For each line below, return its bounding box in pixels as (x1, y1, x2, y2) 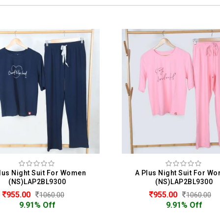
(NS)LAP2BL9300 (10, 177, 68, 186)
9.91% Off (21, 200, 57, 210)
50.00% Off (165, 200, 206, 210)
